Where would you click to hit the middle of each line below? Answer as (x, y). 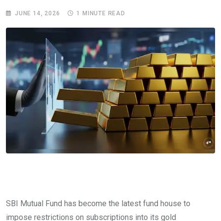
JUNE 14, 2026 (37, 14)
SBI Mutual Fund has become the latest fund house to (98, 203)
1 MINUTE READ (101, 14)
